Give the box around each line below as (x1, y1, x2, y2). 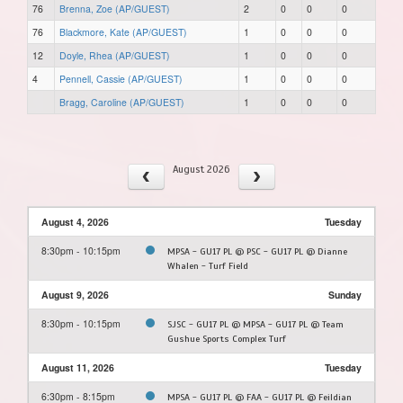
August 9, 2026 (41, 287, 109, 301)
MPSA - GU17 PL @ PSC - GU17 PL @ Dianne (167, 245, 347, 257)
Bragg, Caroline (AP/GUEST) (59, 94, 184, 109)
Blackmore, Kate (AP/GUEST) (59, 24, 187, 39)
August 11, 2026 (41, 360, 114, 374)
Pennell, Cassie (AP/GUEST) (59, 71, 183, 85)
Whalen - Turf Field (167, 259, 248, 272)
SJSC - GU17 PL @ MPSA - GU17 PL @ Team (167, 318, 344, 330)
